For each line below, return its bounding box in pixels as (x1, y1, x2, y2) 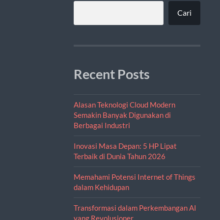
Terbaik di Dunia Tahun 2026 (73, 151, 165, 161)
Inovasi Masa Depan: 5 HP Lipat (73, 141, 177, 150)
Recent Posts (73, 66, 150, 82)
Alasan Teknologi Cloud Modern (73, 100, 175, 109)
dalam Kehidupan (73, 182, 129, 192)
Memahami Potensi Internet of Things (73, 172, 195, 181)
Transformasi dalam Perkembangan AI (73, 203, 196, 212)
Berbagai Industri (73, 120, 130, 130)
